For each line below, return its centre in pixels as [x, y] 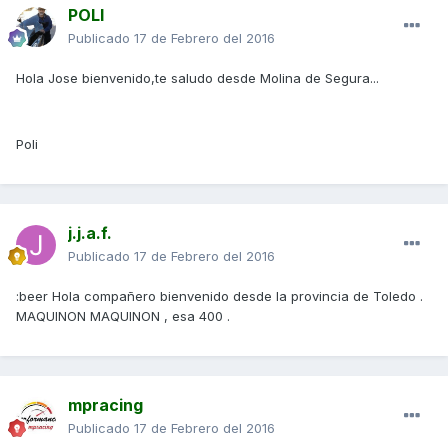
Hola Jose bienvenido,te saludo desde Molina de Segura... [197, 77]
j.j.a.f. [90, 232]
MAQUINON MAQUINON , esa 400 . [123, 315]
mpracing [105, 404]
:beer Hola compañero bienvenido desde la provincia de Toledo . [219, 295]
